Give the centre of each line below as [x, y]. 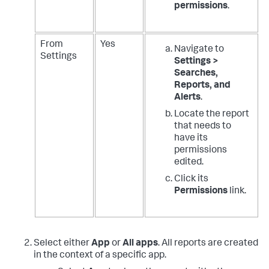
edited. [189, 163]
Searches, [196, 74]
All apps [140, 244]
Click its [191, 180]
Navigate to [199, 50]
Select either [62, 244]
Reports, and [202, 86]
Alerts [187, 98]
